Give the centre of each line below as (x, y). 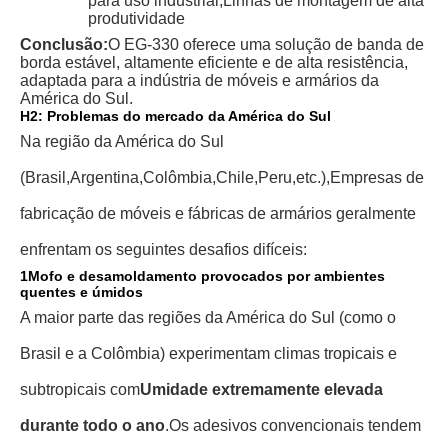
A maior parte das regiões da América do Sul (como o (208, 317)
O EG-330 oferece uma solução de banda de (266, 44)
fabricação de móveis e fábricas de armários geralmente (218, 213)
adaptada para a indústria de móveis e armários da (199, 80)
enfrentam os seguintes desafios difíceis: (163, 249)
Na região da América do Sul (122, 141)
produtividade (136, 18)
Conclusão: (64, 44)
